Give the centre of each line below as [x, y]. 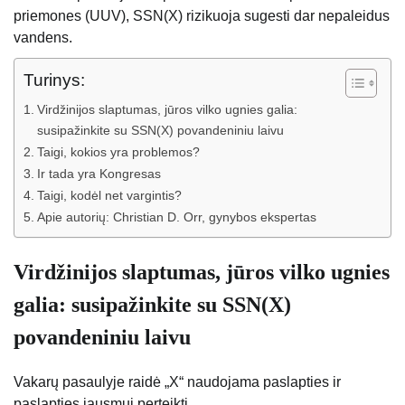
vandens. [43, 38]
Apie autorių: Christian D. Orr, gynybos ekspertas [176, 217]
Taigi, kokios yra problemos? [118, 152]
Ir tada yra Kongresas [99, 174]
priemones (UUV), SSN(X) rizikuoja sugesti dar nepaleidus [202, 16]
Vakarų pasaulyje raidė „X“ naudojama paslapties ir [177, 382]
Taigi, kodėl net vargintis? [109, 196]
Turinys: [54, 80]
